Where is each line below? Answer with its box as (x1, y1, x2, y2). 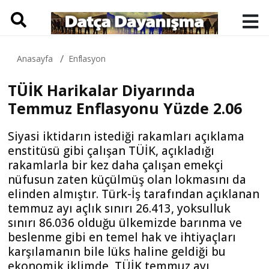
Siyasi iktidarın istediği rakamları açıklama (8, 128, 244, 144)
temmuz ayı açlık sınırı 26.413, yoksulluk (8, 201, 231, 216)
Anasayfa (17, 53, 53, 64)
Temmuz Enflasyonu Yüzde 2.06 (8, 98, 242, 118)
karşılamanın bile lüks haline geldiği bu (8, 244, 226, 259)
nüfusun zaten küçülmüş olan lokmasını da (8, 172, 246, 187)
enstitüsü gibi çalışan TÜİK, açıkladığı (8, 143, 214, 159)
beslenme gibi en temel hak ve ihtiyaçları (8, 229, 236, 245)
